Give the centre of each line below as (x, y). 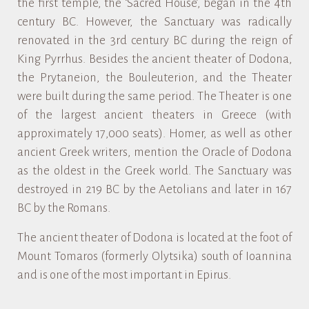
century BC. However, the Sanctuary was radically (154, 22)
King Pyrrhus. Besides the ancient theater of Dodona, (154, 59)
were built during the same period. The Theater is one (154, 96)
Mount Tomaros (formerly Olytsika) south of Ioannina (154, 256)
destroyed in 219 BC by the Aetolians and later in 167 (154, 189)
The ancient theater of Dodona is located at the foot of (154, 238)
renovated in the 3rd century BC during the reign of (154, 40)
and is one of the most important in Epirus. (124, 275)
